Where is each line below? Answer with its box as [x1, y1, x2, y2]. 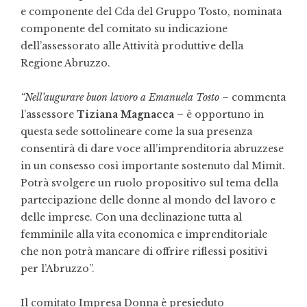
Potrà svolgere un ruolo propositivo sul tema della [21, 177, 278, 190]
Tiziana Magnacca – [77, 108, 184, 121]
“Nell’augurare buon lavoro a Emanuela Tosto [21, 91, 219, 104]
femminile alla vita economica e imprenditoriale [21, 228, 267, 241]
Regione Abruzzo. [21, 57, 110, 70]
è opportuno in [184, 108, 264, 121]
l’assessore [21, 108, 77, 121]
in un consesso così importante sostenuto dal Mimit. [21, 160, 285, 173]
